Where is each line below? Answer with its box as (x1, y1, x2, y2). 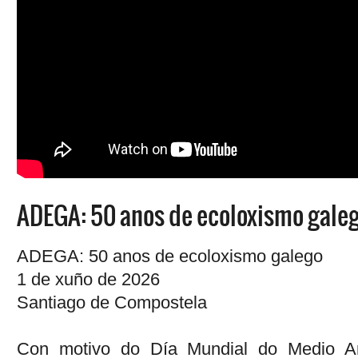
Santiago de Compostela (17, 292, 207, 313)
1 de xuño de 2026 (17, 269, 160, 290)
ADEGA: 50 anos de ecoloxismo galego (17, 246, 323, 267)
